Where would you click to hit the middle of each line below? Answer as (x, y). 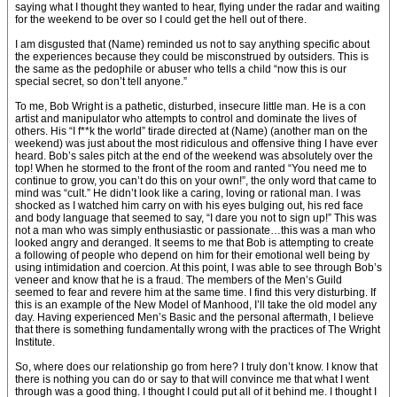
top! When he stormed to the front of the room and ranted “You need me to (191, 168)
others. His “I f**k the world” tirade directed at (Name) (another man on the (191, 131)
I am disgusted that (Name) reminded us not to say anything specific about (192, 44)
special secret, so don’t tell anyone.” (101, 82)
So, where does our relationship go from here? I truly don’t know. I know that (196, 367)
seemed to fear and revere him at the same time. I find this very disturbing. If (195, 292)
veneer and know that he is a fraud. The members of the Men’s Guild (179, 280)
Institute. (35, 342)
